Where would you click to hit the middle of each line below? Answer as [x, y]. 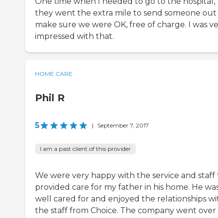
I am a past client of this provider [85, 149]
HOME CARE [54, 74]
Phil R [50, 98]
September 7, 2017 [123, 126]
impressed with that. [74, 36]
